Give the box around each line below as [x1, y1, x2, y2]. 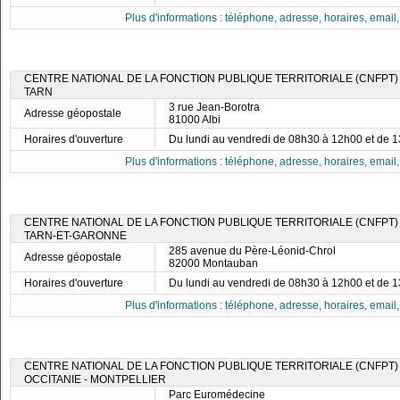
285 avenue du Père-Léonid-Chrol [169, 245, 336, 257]
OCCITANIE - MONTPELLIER [24, 373, 166, 386]
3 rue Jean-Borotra [169, 101, 260, 113]
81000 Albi [169, 113, 221, 126]
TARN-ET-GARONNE [24, 229, 127, 242]
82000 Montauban [169, 257, 258, 270]
